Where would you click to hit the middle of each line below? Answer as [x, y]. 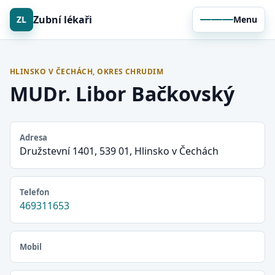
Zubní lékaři [63, 19]
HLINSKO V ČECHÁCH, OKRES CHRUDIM [87, 72]
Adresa [33, 137]
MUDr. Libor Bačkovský [122, 94]
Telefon [35, 192]
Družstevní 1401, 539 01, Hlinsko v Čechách [119, 151]
